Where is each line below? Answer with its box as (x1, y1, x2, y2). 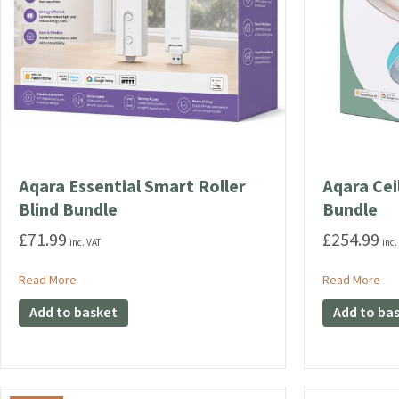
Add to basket (29, 302, 118, 322)
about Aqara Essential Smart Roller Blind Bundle (76, 270, 328, 289)
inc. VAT (69, 235, 102, 249)
